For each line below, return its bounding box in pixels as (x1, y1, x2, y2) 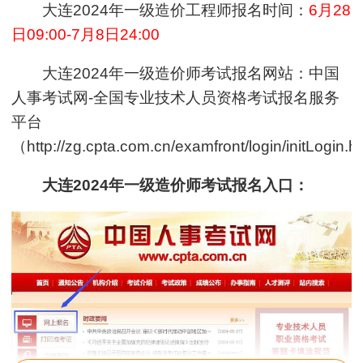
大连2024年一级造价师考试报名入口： (41, 176, 309, 194)
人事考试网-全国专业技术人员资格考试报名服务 (11, 88, 340, 106)
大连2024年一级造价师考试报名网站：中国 (41, 64, 340, 82)
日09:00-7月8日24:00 (11, 25, 160, 43)
